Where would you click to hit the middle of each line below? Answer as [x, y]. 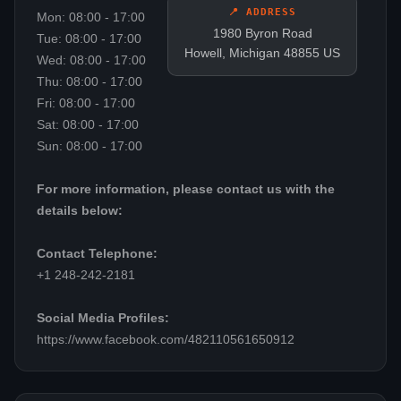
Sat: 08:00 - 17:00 [88, 124]
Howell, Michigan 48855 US [262, 52]
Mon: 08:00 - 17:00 [91, 17]
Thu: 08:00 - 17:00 [90, 81]
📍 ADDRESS [262, 12]
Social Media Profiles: [103, 318]
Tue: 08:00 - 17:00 [89, 38]
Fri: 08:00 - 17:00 [86, 103]
